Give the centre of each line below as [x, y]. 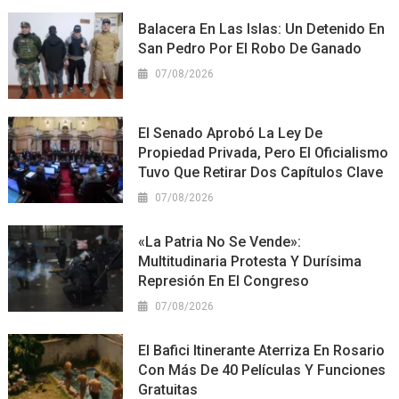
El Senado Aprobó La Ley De [231, 133]
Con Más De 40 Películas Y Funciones [262, 370]
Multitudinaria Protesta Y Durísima [250, 261]
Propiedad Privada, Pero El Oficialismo [264, 152]
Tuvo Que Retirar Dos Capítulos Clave [261, 172]
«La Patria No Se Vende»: [220, 241]
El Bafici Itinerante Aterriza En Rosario [262, 350]
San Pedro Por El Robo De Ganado [250, 49]
